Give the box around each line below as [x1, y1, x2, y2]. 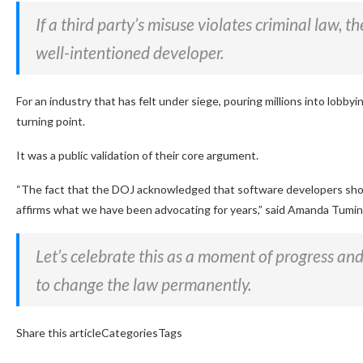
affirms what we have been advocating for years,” [16, 203, 263, 217]
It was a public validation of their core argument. [16, 148, 258, 163]
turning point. [16, 114, 85, 129]
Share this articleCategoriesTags [16, 326, 182, 340]
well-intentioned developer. [36, 42, 224, 63]
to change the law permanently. [36, 274, 251, 295]
